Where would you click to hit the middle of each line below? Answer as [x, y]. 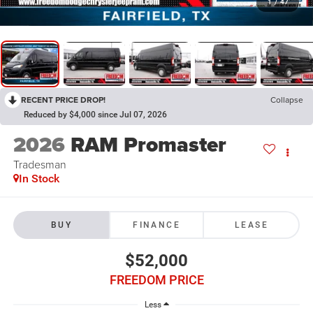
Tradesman [39, 165]
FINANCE [156, 225]
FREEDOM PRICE [156, 279]
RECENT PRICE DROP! [63, 99]
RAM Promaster [148, 145]
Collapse [287, 99]
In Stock [39, 179]
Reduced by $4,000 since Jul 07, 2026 [95, 114]
